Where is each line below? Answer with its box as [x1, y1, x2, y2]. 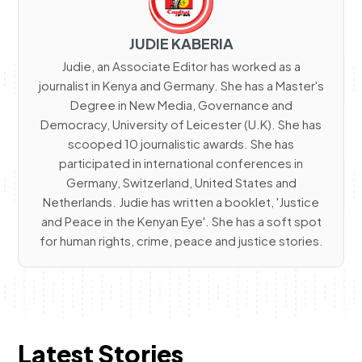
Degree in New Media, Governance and [69, 96, 293, 112]
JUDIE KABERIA [128, 33, 234, 53]
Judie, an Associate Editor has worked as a [61, 57, 301, 74]
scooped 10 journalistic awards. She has [68, 135, 294, 151]
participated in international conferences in [59, 154, 303, 170]
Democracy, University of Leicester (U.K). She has [40, 116, 322, 132]
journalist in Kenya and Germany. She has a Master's [38, 77, 324, 93]
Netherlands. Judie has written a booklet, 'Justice [43, 193, 319, 209]
